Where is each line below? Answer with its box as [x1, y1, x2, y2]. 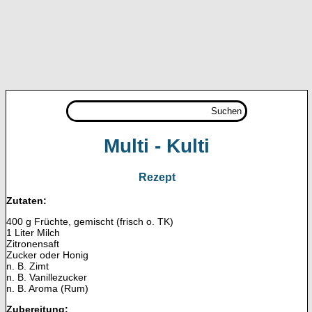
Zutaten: [6, 194, 47, 206]
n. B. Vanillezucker [6, 271, 87, 283]
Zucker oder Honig [6, 249, 88, 260]
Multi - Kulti [104, 134, 210, 157]
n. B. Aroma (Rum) [6, 282, 88, 294]
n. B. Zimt [6, 260, 49, 272]
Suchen [210, 106, 242, 116]
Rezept [138, 170, 175, 183]
